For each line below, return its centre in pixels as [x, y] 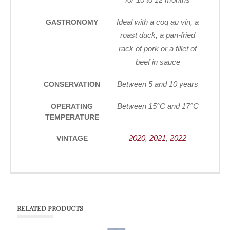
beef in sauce [158, 62]
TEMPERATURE [72, 117]
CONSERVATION [72, 84]
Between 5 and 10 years [158, 84]
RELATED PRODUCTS [50, 208]
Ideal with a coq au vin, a [158, 22]
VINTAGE [72, 138]
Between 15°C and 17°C [158, 106]
